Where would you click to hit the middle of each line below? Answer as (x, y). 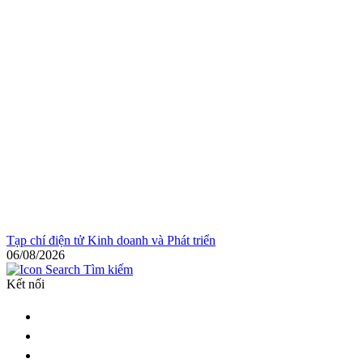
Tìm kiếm (107, 269)
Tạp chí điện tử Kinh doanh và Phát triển (111, 240)
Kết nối (26, 284)
